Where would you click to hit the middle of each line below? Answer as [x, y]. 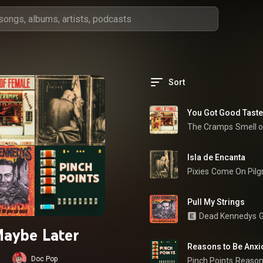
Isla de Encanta [216, 157]
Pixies [198, 171]
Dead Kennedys [228, 216]
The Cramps [210, 127]
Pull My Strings [216, 202]
